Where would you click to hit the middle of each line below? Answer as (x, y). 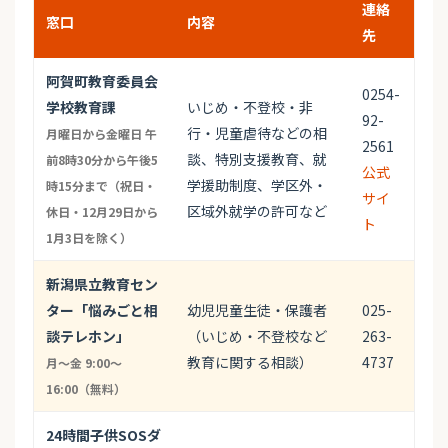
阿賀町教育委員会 (102, 81)
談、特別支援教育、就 (257, 159)
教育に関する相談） (250, 362)
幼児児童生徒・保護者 (257, 310)
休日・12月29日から (102, 212)
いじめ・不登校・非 (250, 107)
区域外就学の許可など (257, 211)
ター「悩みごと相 (102, 310)
